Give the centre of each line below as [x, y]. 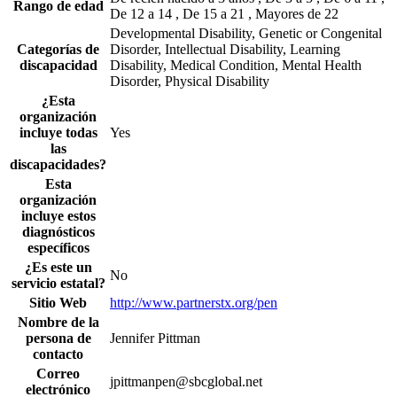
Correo [58, 374]
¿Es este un [58, 268]
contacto [58, 354]
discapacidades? [58, 165]
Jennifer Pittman [155, 339]
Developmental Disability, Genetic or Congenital [246, 34]
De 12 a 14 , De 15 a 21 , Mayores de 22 [224, 14]
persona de [58, 339]
